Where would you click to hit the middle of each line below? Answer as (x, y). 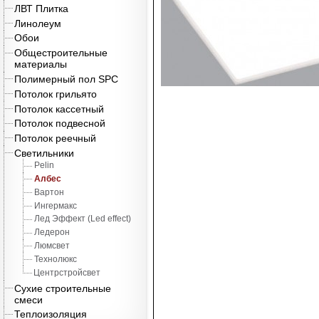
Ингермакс (55, 205)
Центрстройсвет (67, 272)
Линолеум (38, 23)
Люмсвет (52, 245)
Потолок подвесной (60, 124)
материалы (41, 64)
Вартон (49, 192)
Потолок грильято (56, 94)
